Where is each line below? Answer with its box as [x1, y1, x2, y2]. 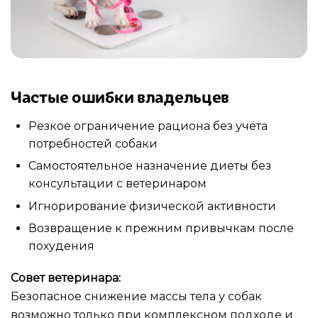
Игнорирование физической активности [28, 199, 276, 213]
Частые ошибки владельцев [11, 84, 230, 108]
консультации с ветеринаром [28, 177, 207, 191]
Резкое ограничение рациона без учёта [28, 119, 268, 133]
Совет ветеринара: [11, 271, 121, 285]
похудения [28, 239, 94, 253]
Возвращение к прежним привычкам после [28, 221, 294, 236]
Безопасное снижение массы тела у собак [11, 290, 262, 304]
